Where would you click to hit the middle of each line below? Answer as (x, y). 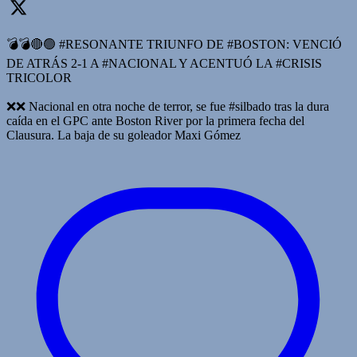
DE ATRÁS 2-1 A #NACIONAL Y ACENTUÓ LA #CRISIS (164, 64)
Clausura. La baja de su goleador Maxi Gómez (124, 135)
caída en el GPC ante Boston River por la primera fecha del (155, 121)
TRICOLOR (39, 78)
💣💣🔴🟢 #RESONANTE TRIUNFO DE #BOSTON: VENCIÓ (174, 45)
